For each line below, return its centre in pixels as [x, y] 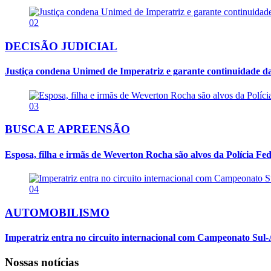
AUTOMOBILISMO [57, 212]
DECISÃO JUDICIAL [61, 47]
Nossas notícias [42, 263]
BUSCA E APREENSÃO [67, 129]
